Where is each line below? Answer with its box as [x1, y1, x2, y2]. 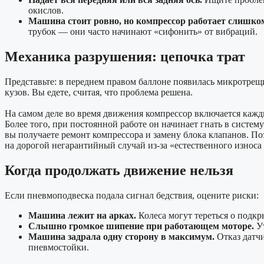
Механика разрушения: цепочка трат [5, 49, 245, 65]
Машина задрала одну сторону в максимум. [28, 231, 214, 242]
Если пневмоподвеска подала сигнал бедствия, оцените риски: [5, 190, 259, 200]
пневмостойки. [28, 242, 89, 252]
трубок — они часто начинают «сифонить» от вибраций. [28, 27, 258, 37]
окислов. [28, 5, 64, 16]
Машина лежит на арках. [28, 210, 136, 220]
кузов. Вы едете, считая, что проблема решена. [5, 87, 193, 97]
